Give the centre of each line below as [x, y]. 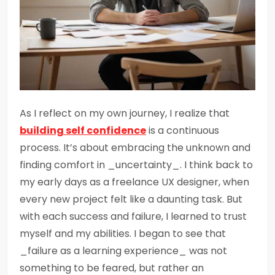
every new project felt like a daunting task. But [131, 199]
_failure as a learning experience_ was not [123, 251]
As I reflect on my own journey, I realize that [125, 113]
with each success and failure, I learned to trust [133, 216]
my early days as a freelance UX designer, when [134, 182]
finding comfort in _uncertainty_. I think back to [136, 165]
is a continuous [183, 130]
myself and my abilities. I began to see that [123, 234]
